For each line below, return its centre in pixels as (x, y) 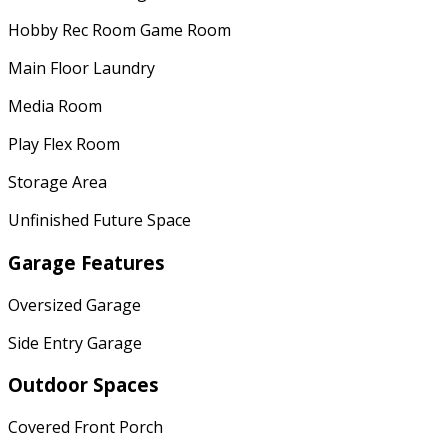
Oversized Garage (74, 304)
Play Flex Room (64, 144)
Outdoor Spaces (83, 385)
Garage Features (86, 262)
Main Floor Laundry (81, 68)
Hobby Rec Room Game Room (119, 30)
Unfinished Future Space (99, 220)
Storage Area (57, 182)
